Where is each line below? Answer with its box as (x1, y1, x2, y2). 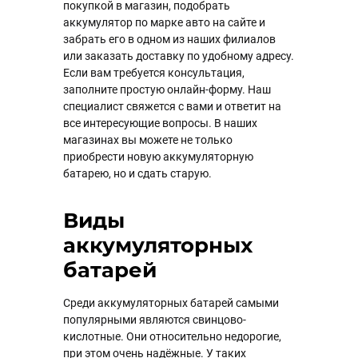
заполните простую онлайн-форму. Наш (63, 83, 271, 96)
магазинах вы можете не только (63, 133, 233, 146)
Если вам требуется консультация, (63, 66, 245, 79)
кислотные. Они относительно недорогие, (63, 330, 281, 343)
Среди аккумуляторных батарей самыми (63, 296, 279, 309)
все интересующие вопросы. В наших (63, 117, 257, 129)
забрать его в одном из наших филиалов (63, 33, 276, 46)
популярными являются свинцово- (63, 313, 246, 326)
